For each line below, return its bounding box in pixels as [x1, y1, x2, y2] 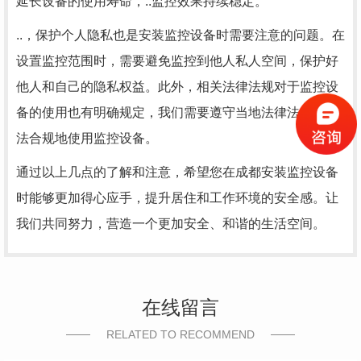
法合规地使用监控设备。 [16, 131, 158, 145]
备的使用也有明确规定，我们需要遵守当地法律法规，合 [16, 106, 338, 119]
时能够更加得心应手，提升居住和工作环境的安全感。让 [16, 191, 338, 205]
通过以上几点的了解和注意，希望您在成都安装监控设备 [16, 165, 338, 179]
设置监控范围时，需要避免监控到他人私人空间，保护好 [16, 54, 338, 68]
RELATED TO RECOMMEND [106, 328, 255, 341]
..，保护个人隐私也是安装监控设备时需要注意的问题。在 [16, 28, 345, 42]
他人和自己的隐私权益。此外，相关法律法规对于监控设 [16, 80, 338, 93]
